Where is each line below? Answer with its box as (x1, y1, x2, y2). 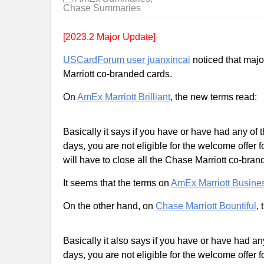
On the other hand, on (63, 201, 156, 211)
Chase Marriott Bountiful (156, 201, 256, 211)
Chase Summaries (63, 3, 141, 13)
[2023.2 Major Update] (63, 32, 156, 42)
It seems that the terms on (63, 178, 171, 188)
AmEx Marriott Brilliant (77, 92, 170, 102)
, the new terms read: (170, 92, 257, 102)
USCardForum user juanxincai (63, 55, 190, 65)
